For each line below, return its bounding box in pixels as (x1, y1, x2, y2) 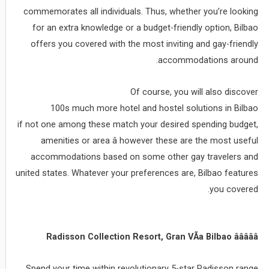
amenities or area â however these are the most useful (41, 134, 259, 146)
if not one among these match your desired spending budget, (17, 118, 259, 130)
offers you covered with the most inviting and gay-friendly (31, 38, 259, 50)
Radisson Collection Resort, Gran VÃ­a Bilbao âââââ (46, 231, 259, 243)
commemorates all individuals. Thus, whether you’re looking (23, 6, 259, 17)
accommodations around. (158, 55, 259, 66)
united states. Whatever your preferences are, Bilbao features (16, 167, 259, 178)
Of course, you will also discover (130, 86, 259, 97)
